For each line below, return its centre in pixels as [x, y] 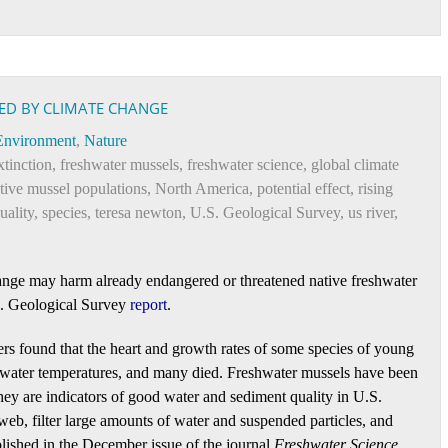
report [148, 304]
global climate [355, 164]
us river [371, 212]
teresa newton [138, 212]
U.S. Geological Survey [265, 212]
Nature [105, 140]
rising [375, 188]
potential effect [303, 188]
